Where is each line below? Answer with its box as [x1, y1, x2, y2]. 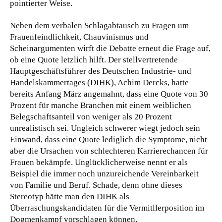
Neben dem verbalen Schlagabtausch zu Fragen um [10, 20, 189, 30]
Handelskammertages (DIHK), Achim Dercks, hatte [10, 77, 189, 87]
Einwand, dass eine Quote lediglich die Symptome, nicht [10, 134, 207, 144]
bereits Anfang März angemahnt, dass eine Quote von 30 [10, 89, 208, 99]
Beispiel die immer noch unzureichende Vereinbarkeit [10, 168, 199, 178]
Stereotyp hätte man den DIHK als [10, 191, 129, 201]
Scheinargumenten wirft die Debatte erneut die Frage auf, [10, 43, 211, 53]
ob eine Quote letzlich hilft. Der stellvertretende [10, 55, 178, 64]
